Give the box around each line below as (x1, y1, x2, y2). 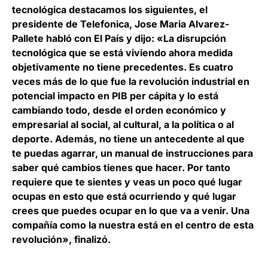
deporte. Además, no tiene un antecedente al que (12, 133, 245, 145)
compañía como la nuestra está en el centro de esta (12, 219, 254, 231)
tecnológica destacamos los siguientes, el (12, 4, 208, 16)
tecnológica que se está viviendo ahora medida (12, 47, 233, 59)
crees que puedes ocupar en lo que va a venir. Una (12, 205, 249, 217)
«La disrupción (157, 32, 226, 44)
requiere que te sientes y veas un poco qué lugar (12, 176, 242, 188)
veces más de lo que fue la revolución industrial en (12, 75, 249, 87)
